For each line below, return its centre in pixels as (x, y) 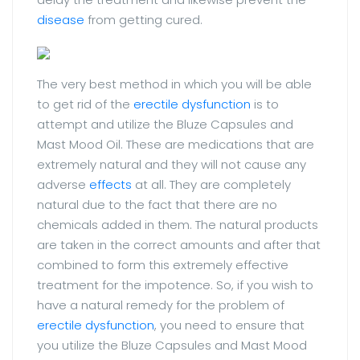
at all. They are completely (211, 184)
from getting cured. (143, 19)
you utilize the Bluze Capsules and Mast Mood (172, 345)
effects (110, 184)
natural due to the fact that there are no (157, 204)
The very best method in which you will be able (174, 84)
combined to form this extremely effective (163, 264)
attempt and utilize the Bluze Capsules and (165, 124)
